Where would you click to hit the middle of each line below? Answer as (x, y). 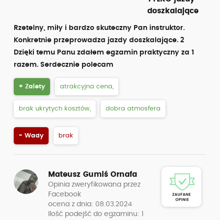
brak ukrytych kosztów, (55, 109)
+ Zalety (32, 87)
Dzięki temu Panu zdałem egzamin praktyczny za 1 (104, 53)
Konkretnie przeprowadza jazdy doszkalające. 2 (99, 40)
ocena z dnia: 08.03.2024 (90, 204)
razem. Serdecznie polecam (64, 65)
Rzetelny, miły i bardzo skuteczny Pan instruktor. (99, 28)
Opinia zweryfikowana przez (94, 185)
